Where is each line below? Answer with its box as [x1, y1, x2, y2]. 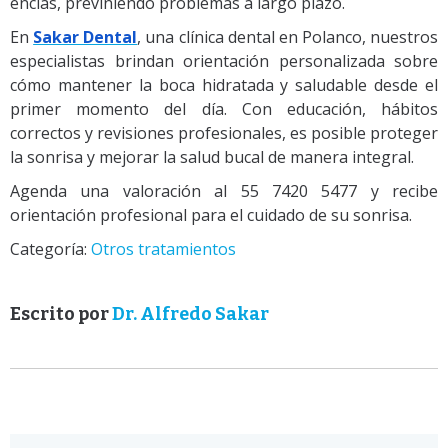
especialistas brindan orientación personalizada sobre [10, 49, 438, 72]
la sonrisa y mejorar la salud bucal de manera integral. [10, 145, 414, 168]
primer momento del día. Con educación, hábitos [10, 97, 438, 120]
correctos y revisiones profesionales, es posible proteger [10, 121, 438, 144]
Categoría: [10, 237, 91, 260]
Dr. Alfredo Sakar [112, 302, 269, 325]
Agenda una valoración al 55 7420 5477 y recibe [10, 179, 438, 202]
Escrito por [10, 302, 112, 325]
